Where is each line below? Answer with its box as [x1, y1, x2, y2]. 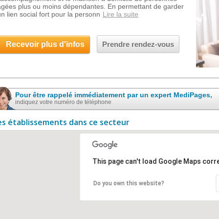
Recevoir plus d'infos [6, 40, 85, 48]
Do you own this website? [93, 180, 164, 187]
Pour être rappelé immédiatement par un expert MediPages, [15, 91, 212, 99]
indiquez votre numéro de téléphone [15, 99, 111, 106]
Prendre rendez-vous [102, 40, 174, 48]
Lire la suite [103, 10, 138, 18]
